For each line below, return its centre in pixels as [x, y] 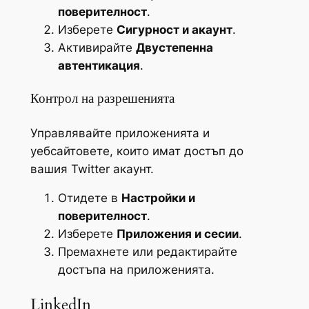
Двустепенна [174, 48]
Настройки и [158, 198]
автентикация [99, 66]
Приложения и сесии [177, 234]
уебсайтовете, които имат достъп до [137, 151]
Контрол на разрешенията [102, 99]
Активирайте [97, 48]
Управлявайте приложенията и [120, 133]
